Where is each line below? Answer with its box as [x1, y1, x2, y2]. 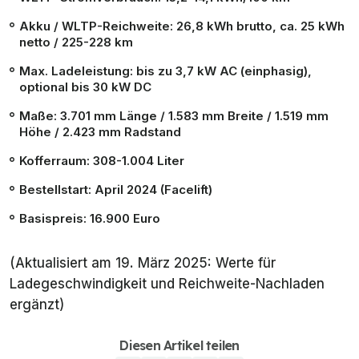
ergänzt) [10, 296, 64, 313]
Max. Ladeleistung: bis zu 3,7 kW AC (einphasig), [19, 63, 312, 79]
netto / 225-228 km [19, 34, 133, 50]
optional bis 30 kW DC [19, 79, 151, 95]
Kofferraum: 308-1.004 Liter [19, 152, 184, 168]
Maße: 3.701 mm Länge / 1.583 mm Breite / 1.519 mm [19, 107, 329, 123]
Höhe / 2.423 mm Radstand [19, 123, 184, 139]
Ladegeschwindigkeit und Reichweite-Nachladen [10, 275, 325, 292]
